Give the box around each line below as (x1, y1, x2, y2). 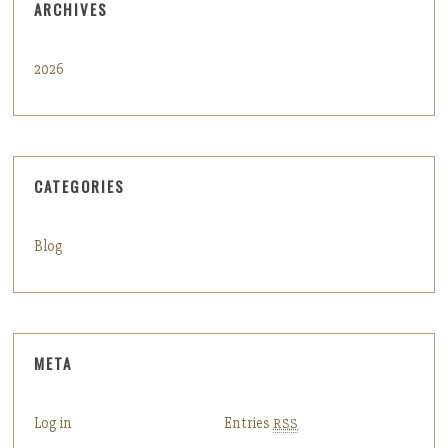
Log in (34, 413, 73, 432)
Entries (224, 413, 273, 432)
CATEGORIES (34, 174, 126, 197)
